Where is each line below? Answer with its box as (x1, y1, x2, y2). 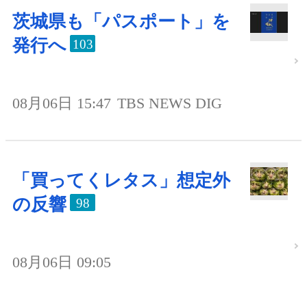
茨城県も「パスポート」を (12, 12, 230, 32)
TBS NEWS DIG (117, 95, 222, 112)
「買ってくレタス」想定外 (12, 171, 230, 191)
